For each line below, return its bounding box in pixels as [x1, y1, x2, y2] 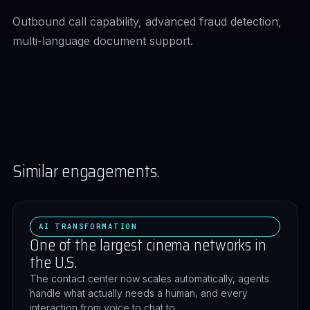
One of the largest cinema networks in [30, 233, 266, 257]
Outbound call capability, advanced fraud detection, [12, 15, 282, 28]
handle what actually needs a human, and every [30, 287, 248, 299]
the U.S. [30, 250, 77, 275]
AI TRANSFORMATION [39, 221, 138, 231]
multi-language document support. [12, 34, 193, 48]
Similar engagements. [12, 158, 161, 185]
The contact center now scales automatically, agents [30, 273, 269, 284]
